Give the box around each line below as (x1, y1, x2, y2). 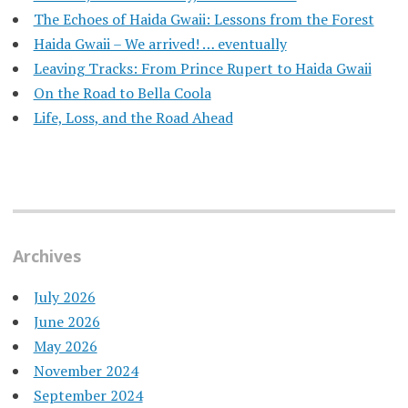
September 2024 (33, 384, 143, 405)
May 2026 (33, 335, 97, 356)
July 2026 (33, 286, 96, 307)
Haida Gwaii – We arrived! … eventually (33, 33, 287, 54)
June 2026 (33, 311, 100, 331)
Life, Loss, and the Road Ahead (33, 107, 233, 127)
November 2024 (33, 360, 138, 381)
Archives (12, 244, 81, 267)
